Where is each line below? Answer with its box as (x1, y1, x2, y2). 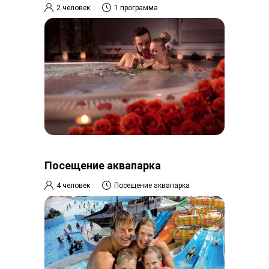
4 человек (56, 181, 90, 190)
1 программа (114, 3, 158, 12)
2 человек (56, 3, 90, 12)
